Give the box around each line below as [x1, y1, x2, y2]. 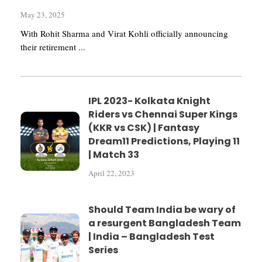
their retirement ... [20, 41, 85, 53]
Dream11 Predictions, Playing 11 [88, 134, 240, 148]
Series [88, 243, 119, 257]
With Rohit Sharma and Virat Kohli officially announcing [20, 27, 228, 39]
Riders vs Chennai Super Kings [88, 107, 238, 121]
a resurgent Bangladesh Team [88, 216, 242, 230]
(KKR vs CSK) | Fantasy [88, 120, 200, 135]
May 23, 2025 [20, 9, 65, 20]
